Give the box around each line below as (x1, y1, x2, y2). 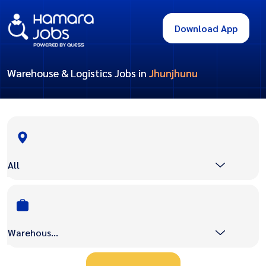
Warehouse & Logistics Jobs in (7, 66, 149, 80)
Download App (175, 22, 237, 35)
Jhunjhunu (149, 66, 198, 80)
